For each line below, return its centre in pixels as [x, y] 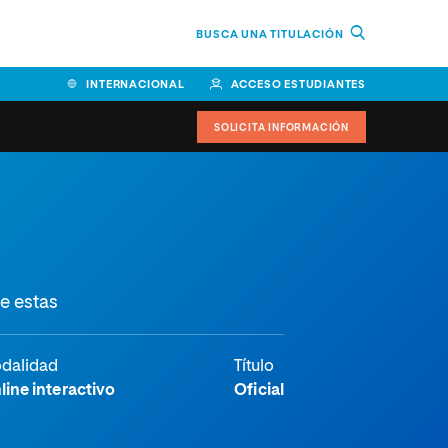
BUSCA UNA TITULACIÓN [271, 34]
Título [254, 367]
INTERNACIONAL [135, 84]
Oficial [259, 391]
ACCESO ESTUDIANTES [298, 84]
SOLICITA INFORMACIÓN [281, 127]
